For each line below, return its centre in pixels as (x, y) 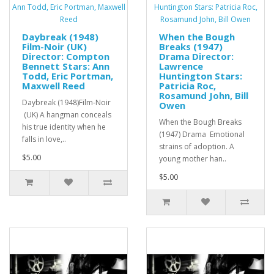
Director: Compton (66, 57)
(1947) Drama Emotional (202, 135)
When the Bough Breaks (200, 122)
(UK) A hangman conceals (67, 115)
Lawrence (181, 66)
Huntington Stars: (201, 76)
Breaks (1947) (191, 47)
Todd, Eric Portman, (68, 76)
